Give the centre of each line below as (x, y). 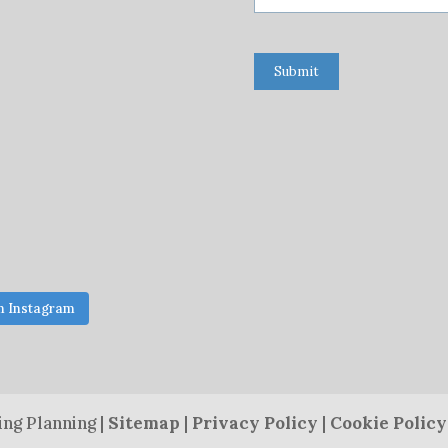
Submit (296, 71)
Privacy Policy (255, 422)
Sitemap (144, 422)
